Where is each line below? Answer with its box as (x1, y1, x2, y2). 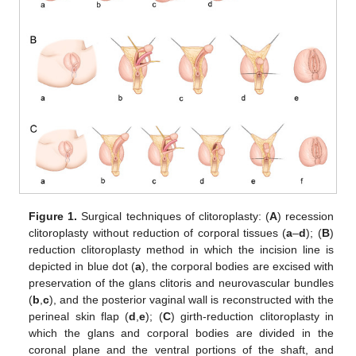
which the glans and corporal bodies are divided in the (29, 326, 334, 339)
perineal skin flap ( (29, 309, 130, 323)
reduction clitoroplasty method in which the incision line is (29, 242, 334, 256)
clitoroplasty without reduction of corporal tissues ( (29, 226, 287, 239)
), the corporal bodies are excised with (141, 259, 334, 273)
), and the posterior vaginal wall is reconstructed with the (49, 292, 334, 306)
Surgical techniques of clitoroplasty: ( (77, 209, 269, 222)
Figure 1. (29, 209, 78, 222)
